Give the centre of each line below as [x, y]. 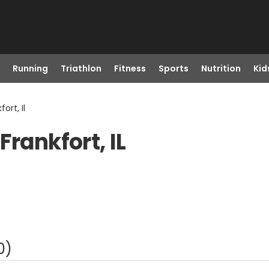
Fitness [130, 68]
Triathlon [81, 68]
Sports [173, 68]
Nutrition [221, 68]
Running [30, 68]
